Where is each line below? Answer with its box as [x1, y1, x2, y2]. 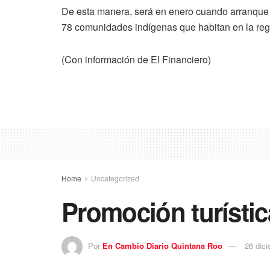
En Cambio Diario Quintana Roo [102, 239, 222, 251]
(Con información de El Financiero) [61, 52, 211, 66]
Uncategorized [91, 172, 139, 183]
